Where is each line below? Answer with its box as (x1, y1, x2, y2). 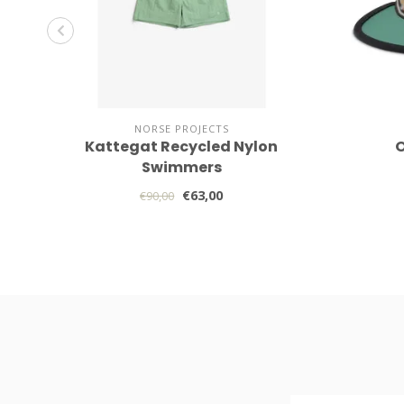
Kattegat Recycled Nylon (85, 136, 279, 158)
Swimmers (141, 157, 222, 179)
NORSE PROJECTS (133, 122, 229, 136)
